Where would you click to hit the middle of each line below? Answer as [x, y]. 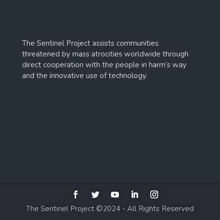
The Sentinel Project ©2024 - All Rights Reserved [110, 209]
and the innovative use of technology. [84, 75]
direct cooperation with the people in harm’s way [104, 65]
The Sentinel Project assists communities [90, 43]
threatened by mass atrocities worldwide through [105, 54]
